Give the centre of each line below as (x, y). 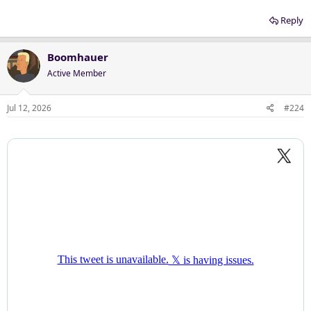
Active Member (77, 73)
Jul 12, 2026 (29, 108)
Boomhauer (78, 57)
